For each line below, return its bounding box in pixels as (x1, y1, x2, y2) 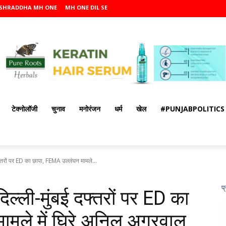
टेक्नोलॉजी (12, 103, 37, 114)
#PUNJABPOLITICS (160, 103, 224, 114)
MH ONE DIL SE (65, 4, 107, 11)
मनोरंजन (79, 103, 100, 114)
